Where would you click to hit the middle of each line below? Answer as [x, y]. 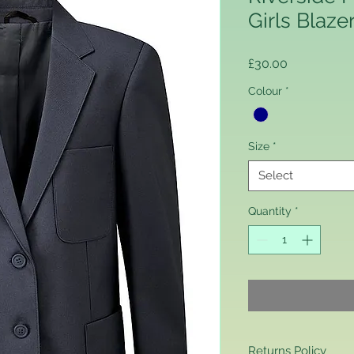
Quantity [270, 211]
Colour [265, 91]
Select [276, 176]
